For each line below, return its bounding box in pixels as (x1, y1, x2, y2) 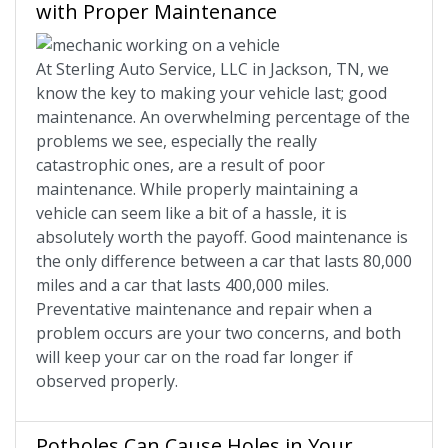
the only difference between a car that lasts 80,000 (36, 250, 412, 273)
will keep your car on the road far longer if (36, 346, 353, 369)
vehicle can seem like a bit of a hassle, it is (36, 202, 347, 225)
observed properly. (36, 370, 178, 393)
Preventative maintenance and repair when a (36, 298, 372, 321)
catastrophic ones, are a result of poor (36, 154, 325, 177)
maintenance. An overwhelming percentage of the (36, 106, 410, 129)
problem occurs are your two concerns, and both (36, 322, 401, 345)
